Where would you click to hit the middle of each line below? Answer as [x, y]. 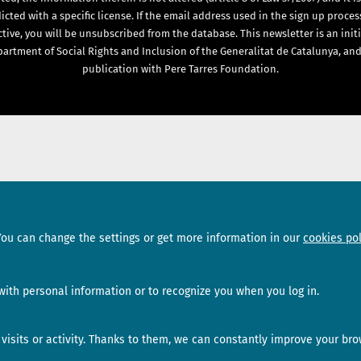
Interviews [66, 283]
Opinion [66, 302]
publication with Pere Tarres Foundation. [180, 69]
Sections [66, 219]
